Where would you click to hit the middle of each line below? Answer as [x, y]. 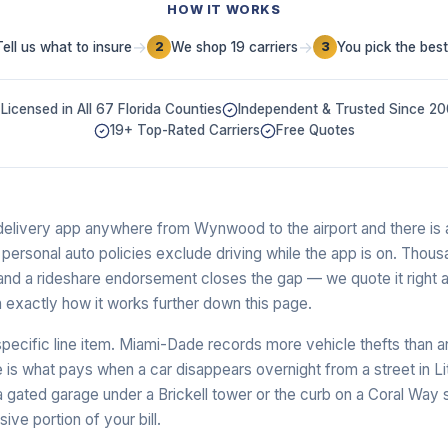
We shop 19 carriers [234, 46]
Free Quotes [315, 130]
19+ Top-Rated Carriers [184, 130]
